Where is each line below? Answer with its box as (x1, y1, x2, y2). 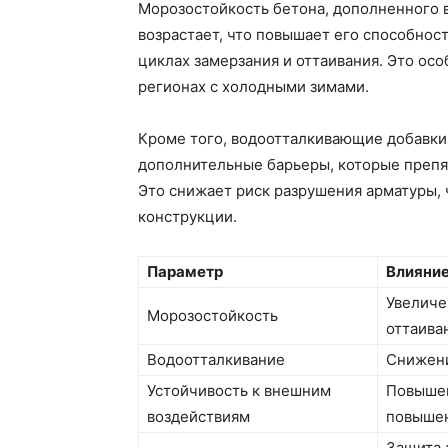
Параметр (147, 262, 223, 282)
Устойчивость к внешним (147, 381, 331, 401)
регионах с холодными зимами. (138, 77, 369, 97)
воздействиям (147, 407, 250, 427)
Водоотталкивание (147, 350, 285, 370)
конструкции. (138, 207, 237, 227)
